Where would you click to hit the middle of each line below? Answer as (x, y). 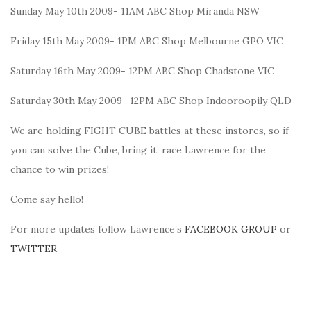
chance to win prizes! (60, 169)
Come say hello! (47, 199)
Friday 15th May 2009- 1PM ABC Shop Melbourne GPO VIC (147, 41)
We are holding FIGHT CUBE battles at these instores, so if (150, 131)
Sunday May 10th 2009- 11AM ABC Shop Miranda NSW (135, 11)
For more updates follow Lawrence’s (98, 229)
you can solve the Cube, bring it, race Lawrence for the (138, 150)
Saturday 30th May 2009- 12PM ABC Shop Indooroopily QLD (151, 101)
